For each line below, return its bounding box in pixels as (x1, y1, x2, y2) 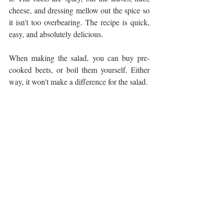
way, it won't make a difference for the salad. (9, 76, 150, 87)
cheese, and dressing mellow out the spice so (9, 5, 150, 15)
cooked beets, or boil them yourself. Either (9, 64, 150, 75)
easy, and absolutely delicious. (9, 29, 105, 39)
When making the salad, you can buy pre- (9, 53, 150, 63)
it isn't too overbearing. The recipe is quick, (9, 17, 150, 27)
